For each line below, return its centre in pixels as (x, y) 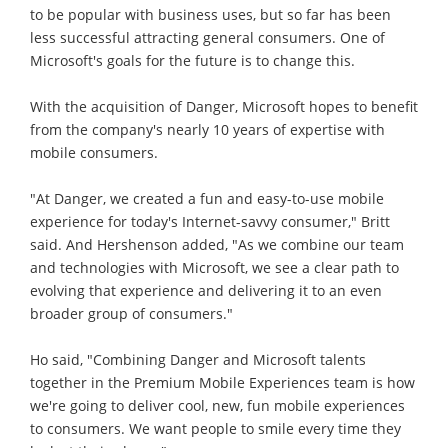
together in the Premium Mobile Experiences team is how (222, 382)
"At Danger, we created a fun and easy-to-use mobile (207, 198)
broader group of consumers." (131, 313)
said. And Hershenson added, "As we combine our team (217, 244)
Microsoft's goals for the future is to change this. (192, 60)
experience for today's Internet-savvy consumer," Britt (210, 221)
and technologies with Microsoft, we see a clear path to (214, 267)
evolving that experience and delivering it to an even (206, 290)
